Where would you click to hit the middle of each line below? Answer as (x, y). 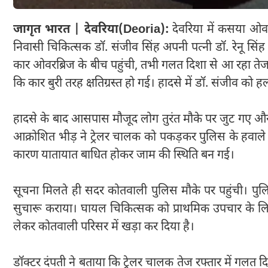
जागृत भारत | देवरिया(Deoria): (91, 30)
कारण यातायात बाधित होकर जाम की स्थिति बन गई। (124, 155)
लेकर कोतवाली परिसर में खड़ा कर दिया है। (104, 227)
